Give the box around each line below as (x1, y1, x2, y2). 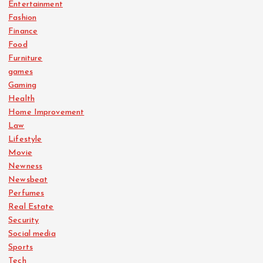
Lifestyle (8, 134, 42, 144)
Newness (8, 161, 43, 171)
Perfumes (8, 188, 45, 198)
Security (8, 215, 39, 225)
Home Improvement (8, 107, 85, 117)
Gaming (8, 80, 36, 90)
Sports (8, 242, 33, 252)
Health (8, 94, 35, 103)
